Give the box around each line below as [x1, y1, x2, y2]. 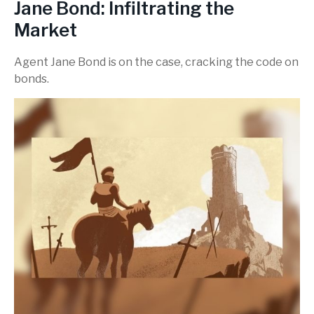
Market [14, 19, 77, 41]
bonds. [14, 72, 49, 86]
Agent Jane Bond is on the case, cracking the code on [14, 55, 299, 69]
